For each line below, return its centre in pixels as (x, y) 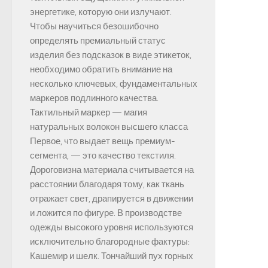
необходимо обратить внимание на (101, 70)
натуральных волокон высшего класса (109, 127)
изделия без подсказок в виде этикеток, (111, 55)
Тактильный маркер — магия (89, 113)
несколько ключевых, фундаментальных (114, 84)
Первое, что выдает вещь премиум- (103, 141)
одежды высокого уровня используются (112, 228)
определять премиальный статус (98, 41)
